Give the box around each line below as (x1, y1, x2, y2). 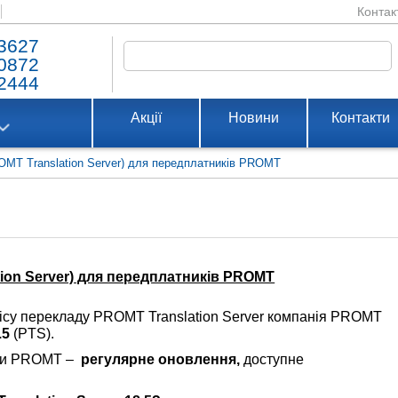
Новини (227, 110, 279, 125)
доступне (243, 351, 305, 367)
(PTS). (10, 326, 55, 342)
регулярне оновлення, (77, 351, 244, 367)
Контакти (331, 110, 391, 125)
